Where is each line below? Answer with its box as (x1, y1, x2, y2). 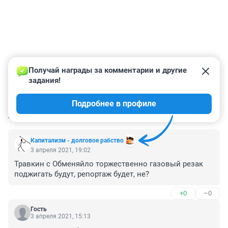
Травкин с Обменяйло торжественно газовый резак (14, 159, 203, 169)
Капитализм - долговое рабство (31, 137, 124, 145)
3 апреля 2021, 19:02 (31, 147, 91, 154)
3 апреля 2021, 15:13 (31, 213, 91, 220)
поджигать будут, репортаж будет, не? (14, 169, 149, 179)
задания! (28, 76, 61, 85)
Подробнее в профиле (72, 99, 156, 109)
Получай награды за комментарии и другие (28, 66, 189, 75)
